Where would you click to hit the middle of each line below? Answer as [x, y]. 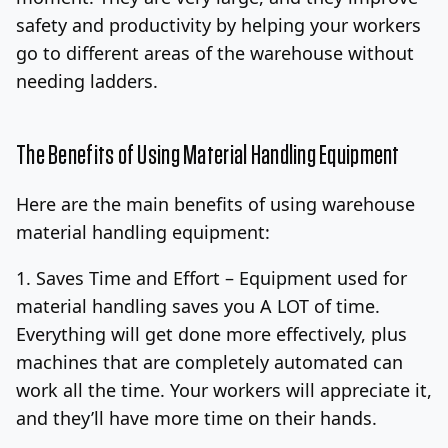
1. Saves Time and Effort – [127, 277]
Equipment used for [323, 277]
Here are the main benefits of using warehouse [215, 203]
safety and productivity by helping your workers [218, 24]
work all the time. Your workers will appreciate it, [224, 389]
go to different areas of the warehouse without [215, 52]
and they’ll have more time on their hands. [196, 417]
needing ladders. [87, 80]
